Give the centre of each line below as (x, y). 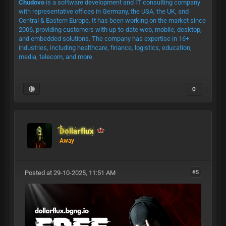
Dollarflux (77, 131)
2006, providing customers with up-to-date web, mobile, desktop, (110, 29)
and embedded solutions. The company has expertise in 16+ (104, 38)
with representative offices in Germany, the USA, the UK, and (103, 11)
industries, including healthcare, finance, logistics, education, (105, 47)
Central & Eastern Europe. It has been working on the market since (112, 20)
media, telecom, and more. (56, 56)
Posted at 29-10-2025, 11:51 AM (70, 173)
